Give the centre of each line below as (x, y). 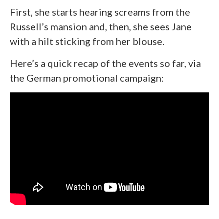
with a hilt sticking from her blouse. (87, 41)
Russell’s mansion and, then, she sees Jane (101, 27)
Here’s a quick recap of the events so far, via (105, 63)
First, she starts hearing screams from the (100, 12)
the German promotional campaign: (87, 78)
